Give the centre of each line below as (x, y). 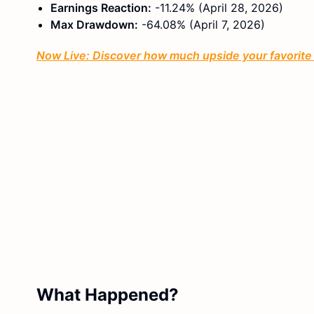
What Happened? (108, 294)
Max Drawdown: (94, 24)
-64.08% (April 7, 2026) (202, 24)
